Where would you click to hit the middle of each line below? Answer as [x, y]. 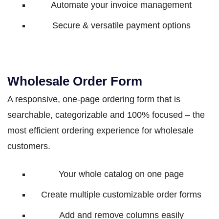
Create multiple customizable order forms [121, 194]
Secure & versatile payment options [121, 25]
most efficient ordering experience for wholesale [100, 130]
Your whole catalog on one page [121, 174]
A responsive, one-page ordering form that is [94, 99]
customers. [29, 146]
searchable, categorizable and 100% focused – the [106, 115]
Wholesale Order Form [75, 81]
